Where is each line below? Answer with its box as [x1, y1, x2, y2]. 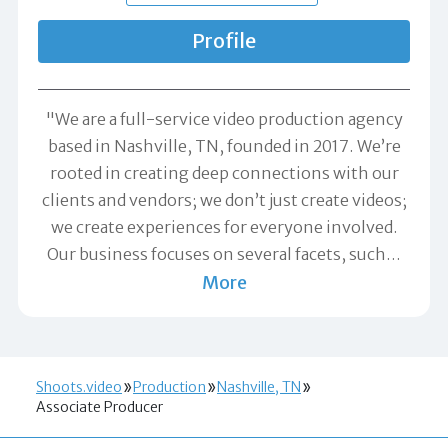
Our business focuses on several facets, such [47, 243, 386, 264]
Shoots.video [36, 377, 122, 396]
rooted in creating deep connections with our [49, 162, 399, 183]
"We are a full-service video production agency [45, 108, 403, 129]
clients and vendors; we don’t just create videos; [41, 189, 407, 210]
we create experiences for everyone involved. [50, 216, 398, 237]
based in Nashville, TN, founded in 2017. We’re [47, 135, 401, 156]
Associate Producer [36, 397, 163, 416]
